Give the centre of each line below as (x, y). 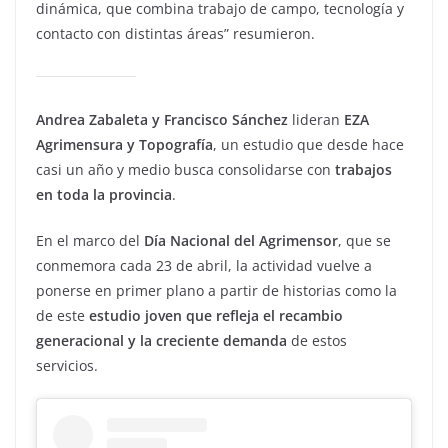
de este (62, 315)
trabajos (363, 169)
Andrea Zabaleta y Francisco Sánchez (162, 119)
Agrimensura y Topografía (124, 144)
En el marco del (90, 240)
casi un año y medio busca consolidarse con (185, 169)
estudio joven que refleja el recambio (216, 315)
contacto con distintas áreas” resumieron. (175, 33)
